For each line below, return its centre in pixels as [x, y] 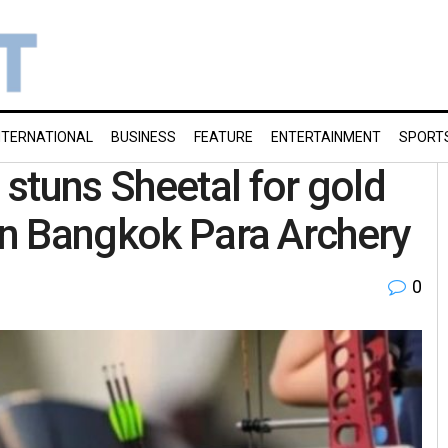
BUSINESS [143, 137]
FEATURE [223, 137]
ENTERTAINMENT [326, 137]
